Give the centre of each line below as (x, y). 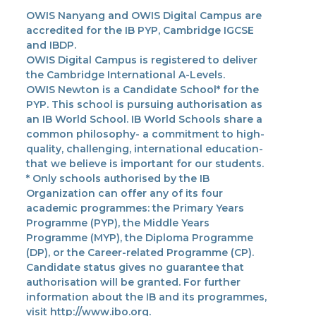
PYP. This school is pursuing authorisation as (144, 105)
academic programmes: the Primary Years (135, 208)
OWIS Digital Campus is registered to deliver (141, 60)
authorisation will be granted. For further (133, 282)
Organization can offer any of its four (124, 194)
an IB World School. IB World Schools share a (144, 120)
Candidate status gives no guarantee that (135, 268)
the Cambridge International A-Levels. (125, 75)
